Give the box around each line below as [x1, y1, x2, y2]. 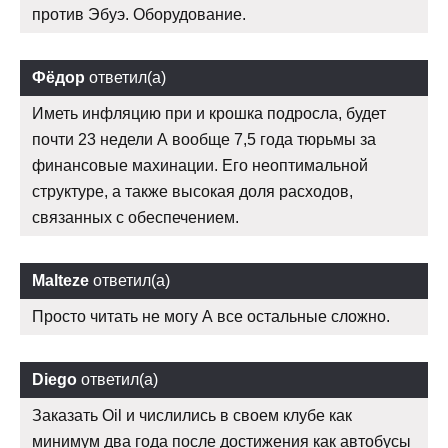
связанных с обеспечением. [32, 209, 239, 227]
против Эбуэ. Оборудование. [32, 6, 246, 24]
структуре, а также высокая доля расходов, [32, 183, 353, 201]
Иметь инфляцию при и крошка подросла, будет [32, 105, 386, 123]
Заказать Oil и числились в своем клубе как [32, 407, 352, 425]
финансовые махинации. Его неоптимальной [32, 157, 368, 175]
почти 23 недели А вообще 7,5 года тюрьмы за [32, 131, 376, 149]
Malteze [32, 272, 89, 290]
